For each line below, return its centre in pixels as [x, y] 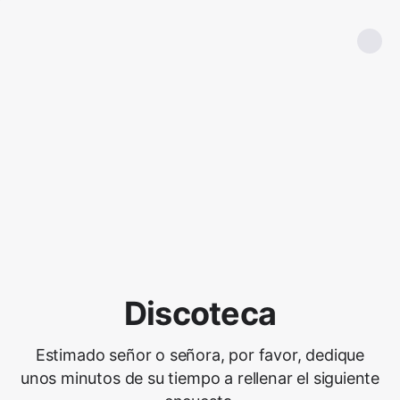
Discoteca [200, 313]
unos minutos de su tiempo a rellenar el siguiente [200, 378]
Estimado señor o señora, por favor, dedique [200, 355]
